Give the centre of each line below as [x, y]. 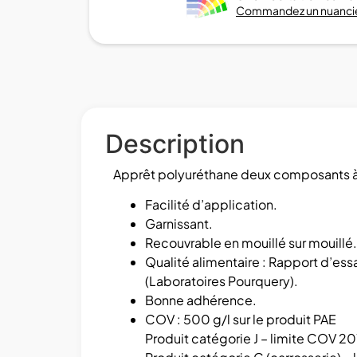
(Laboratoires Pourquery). [222, 281]
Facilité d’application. [211, 205]
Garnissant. [179, 224]
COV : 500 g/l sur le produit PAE [241, 320]
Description [175, 144]
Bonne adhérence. [201, 300]
